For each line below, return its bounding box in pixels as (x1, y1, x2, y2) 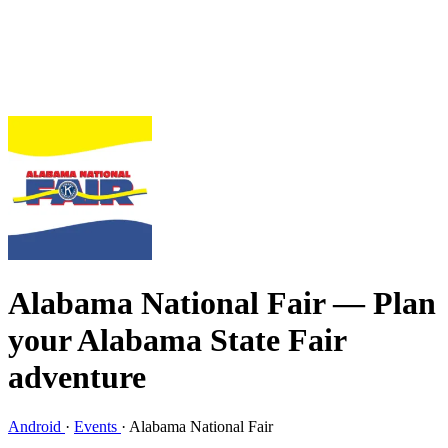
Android (8, 417, 65, 435)
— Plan (333, 285, 436, 322)
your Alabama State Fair (8, 322, 346, 359)
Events (74, 417, 121, 435)
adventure (8, 359, 146, 396)
